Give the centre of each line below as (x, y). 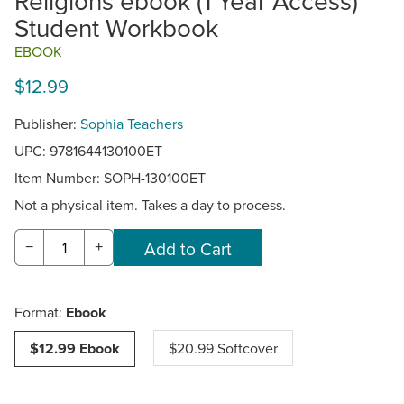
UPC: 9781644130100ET (88, 150)
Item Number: (59, 177)
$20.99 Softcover (223, 349)
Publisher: (47, 123)
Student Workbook (116, 27)
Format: (40, 312)
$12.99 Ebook (75, 349)
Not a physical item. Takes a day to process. (150, 204)
